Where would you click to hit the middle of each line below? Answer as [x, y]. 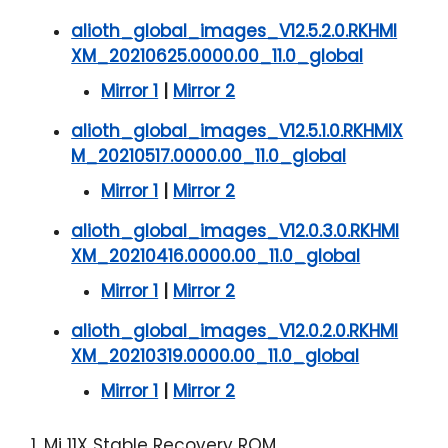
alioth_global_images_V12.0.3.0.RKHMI [235, 231]
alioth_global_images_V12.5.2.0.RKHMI [234, 31]
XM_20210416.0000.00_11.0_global [216, 256]
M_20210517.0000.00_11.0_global [209, 156]
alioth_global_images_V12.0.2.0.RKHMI [235, 331]
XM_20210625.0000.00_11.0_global [217, 56]
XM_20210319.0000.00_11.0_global [215, 356]
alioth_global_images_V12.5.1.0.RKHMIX [237, 131]
